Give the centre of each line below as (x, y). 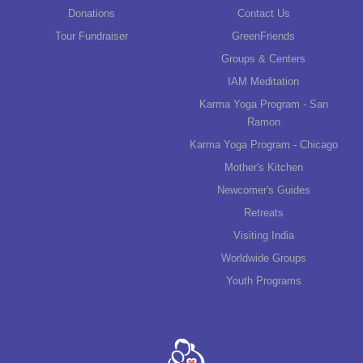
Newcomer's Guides (263, 190)
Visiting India (263, 235)
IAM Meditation (263, 81)
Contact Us (263, 13)
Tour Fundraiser (92, 36)
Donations (92, 13)
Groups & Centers (263, 58)
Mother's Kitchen (263, 167)
